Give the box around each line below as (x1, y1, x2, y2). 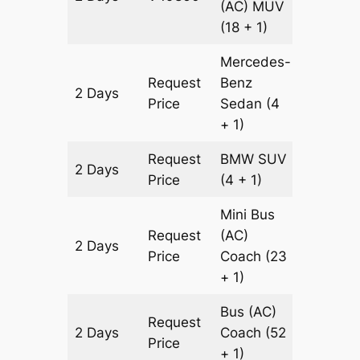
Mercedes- (220, 54, 292, 71)
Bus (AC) (220, 304, 277, 321)
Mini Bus (220, 207, 276, 223)
